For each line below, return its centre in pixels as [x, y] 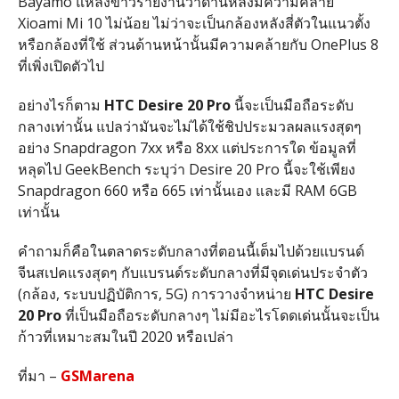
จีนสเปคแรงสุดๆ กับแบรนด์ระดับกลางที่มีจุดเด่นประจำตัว [192, 272]
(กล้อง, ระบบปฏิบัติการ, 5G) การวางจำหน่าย [156, 293]
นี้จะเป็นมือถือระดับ [292, 105]
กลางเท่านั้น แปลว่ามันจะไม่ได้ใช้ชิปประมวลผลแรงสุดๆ [189, 126]
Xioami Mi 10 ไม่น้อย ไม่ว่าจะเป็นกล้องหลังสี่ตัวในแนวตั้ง [194, 23]
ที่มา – [39, 375]
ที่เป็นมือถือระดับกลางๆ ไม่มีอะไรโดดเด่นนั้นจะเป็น [220, 315]
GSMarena [97, 375]
